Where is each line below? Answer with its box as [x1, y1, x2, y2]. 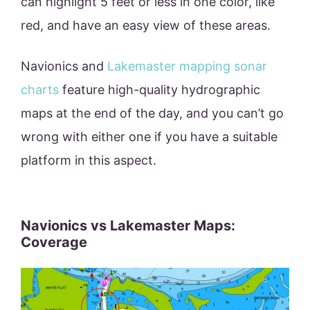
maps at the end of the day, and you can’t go [21, 106, 284, 121]
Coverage [21, 234, 87, 251]
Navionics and [21, 59, 107, 74]
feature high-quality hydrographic [59, 82, 260, 98]
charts [21, 82, 59, 98]
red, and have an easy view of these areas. [21, 18, 274, 33]
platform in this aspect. [21, 153, 160, 168]
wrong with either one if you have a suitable [21, 129, 277, 145]
